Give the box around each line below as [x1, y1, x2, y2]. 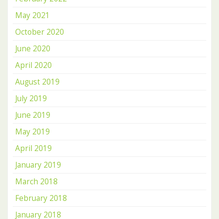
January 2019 [15, 160, 61, 170]
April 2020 [15, 60, 52, 70]
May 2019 [15, 127, 50, 137]
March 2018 [15, 176, 58, 187]
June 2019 [15, 110, 50, 120]
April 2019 [15, 143, 52, 153]
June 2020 [15, 44, 50, 54]
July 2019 [15, 93, 47, 104]
